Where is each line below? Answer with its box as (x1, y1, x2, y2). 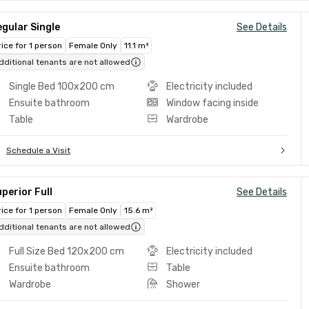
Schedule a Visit (6, 146, 70, 155)
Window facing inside (166, 97, 259, 109)
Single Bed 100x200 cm (9, 81, 114, 92)
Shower (166, 279, 200, 290)
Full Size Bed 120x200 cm (9, 246, 124, 257)
